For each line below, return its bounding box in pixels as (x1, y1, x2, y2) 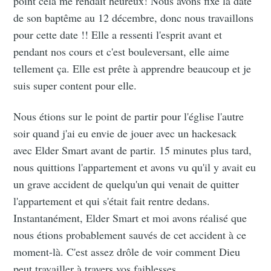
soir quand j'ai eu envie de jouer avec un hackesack (13, 126, 237, 141)
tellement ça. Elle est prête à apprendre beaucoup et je (13, 61, 252, 76)
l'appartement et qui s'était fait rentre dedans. (13, 194, 211, 209)
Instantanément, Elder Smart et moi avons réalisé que (13, 211, 247, 226)
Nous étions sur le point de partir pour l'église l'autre (13, 109, 244, 124)
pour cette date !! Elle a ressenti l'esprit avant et (13, 27, 223, 42)
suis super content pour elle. (13, 78, 137, 93)
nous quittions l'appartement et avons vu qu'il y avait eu (13, 160, 256, 175)
